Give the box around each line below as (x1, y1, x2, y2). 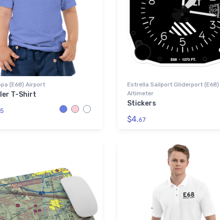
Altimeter (127, 89, 154, 97)
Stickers (127, 99, 156, 108)
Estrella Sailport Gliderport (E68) (127, 81, 219, 88)
